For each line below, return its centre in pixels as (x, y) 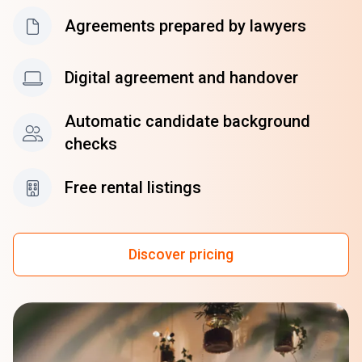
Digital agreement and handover (181, 77)
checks (91, 143)
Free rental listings (133, 187)
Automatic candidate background (187, 121)
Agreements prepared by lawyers (185, 25)
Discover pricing (181, 254)
